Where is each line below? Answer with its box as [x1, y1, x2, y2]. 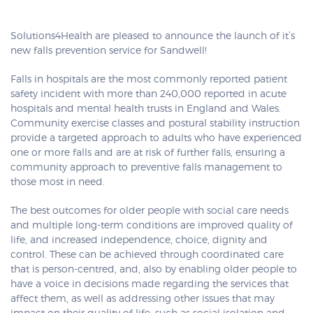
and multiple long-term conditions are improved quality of [10, 221, 293, 231]
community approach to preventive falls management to [10, 163, 282, 173]
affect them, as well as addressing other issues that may [10, 294, 275, 304]
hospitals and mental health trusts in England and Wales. [10, 104, 281, 114]
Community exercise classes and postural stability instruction [10, 119, 300, 129]
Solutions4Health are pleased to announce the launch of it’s [10, 31, 295, 41]
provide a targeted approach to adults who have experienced [10, 133, 302, 143]
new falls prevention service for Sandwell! [10, 46, 207, 56]
